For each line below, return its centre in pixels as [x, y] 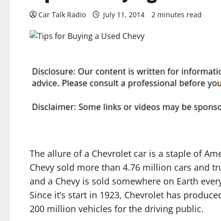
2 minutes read [177, 15]
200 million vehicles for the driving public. [117, 209]
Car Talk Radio [62, 15]
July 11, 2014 [124, 15]
